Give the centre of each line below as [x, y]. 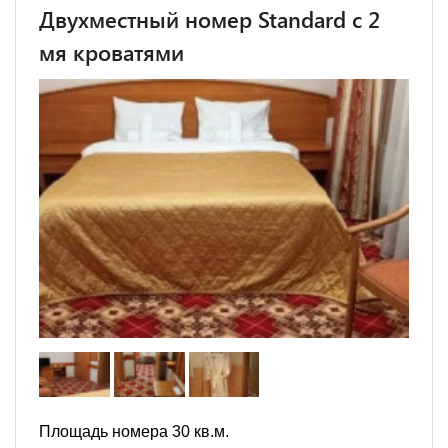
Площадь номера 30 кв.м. [134, 431]
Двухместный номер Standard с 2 [209, 19]
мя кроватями [111, 52]
